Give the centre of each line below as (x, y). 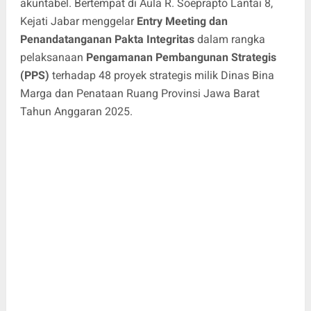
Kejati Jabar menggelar (78, 21)
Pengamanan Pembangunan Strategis (181, 57)
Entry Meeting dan (182, 21)
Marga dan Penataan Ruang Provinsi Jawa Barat (140, 93)
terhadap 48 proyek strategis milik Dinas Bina (161, 75)
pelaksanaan (53, 57)
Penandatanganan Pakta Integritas (107, 39)
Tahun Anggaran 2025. (76, 111)
